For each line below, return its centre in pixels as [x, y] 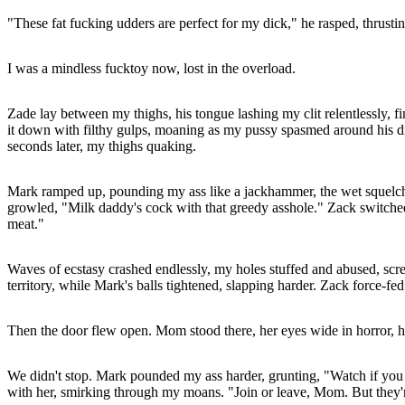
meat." [26, 223]
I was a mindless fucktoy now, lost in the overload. [151, 68]
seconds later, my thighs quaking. [102, 146]
